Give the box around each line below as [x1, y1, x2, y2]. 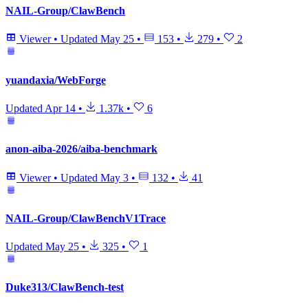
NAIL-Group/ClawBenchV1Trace [5, 212, 166, 224]
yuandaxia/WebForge [5, 74, 106, 86]
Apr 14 [45, 102, 76, 114]
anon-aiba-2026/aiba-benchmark [5, 143, 157, 155]
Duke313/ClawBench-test [5, 281, 124, 294]
